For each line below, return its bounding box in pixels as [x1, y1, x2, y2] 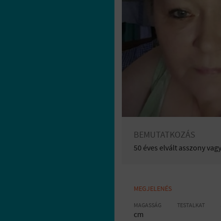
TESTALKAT [177, 201, 205, 209]
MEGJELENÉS [134, 184, 172, 193]
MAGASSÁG [134, 201, 161, 209]
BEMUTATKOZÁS [134, 129, 195, 140]
